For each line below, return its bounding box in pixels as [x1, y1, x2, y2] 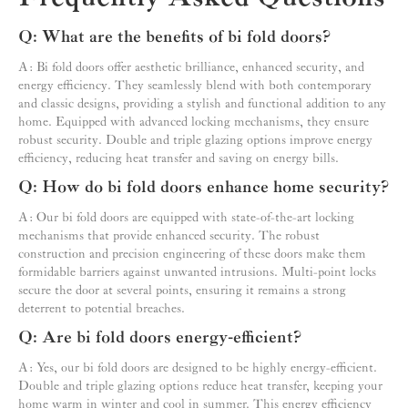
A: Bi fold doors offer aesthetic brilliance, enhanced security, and [18, 60, 364, 76]
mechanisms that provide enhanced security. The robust [18, 229, 320, 244]
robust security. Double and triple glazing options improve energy [18, 133, 372, 148]
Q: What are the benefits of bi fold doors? [18, 27, 331, 48]
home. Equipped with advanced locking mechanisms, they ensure [18, 115, 369, 130]
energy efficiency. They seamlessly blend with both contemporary [18, 78, 372, 94]
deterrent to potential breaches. [18, 301, 185, 317]
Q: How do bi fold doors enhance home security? [18, 178, 389, 199]
